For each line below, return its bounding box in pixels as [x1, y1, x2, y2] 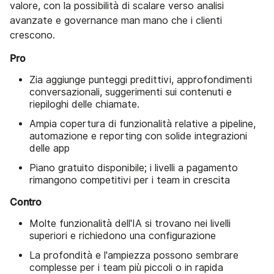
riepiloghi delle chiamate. [29, 98, 139, 111]
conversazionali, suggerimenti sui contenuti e [29, 86, 232, 98]
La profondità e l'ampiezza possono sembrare [29, 250, 239, 262]
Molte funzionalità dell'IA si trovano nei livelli [29, 218, 231, 230]
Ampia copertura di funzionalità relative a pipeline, [29, 118, 256, 130]
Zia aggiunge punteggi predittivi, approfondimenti [29, 74, 252, 86]
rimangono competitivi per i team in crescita [29, 174, 230, 187]
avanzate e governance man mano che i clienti [10, 15, 222, 27]
